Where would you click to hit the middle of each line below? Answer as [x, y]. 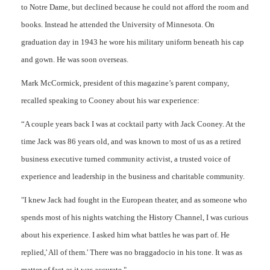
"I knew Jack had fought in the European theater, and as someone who [134, 200]
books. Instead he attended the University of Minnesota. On [118, 24]
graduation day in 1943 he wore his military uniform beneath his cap [133, 42]
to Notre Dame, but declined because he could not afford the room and [135, 7]
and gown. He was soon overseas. [76, 59]
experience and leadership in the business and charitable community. [133, 176]
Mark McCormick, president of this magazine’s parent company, [125, 83]
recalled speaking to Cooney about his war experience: [110, 100]
